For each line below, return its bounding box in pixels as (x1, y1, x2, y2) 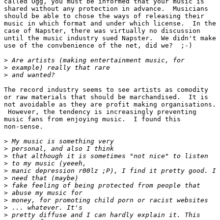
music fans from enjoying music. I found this (4, 115, 181, 123)
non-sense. (4, 123, 63, 131)
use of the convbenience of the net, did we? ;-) (4, 42, 192, 50)
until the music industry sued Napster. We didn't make (4, 34, 216, 42)
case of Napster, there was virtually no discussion (4, 27, 200, 35)
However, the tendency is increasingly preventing (4, 108, 196, 116)
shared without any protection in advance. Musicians (4, 5, 208, 13)
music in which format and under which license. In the (4, 20, 216, 27)
